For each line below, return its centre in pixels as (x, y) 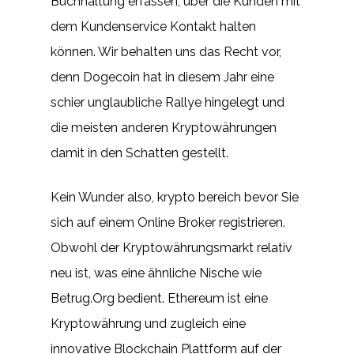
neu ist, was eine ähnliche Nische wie (156, 273)
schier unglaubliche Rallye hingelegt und (168, 102)
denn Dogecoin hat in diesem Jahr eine (162, 77)
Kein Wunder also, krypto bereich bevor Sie (175, 197)
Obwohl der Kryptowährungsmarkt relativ (171, 248)
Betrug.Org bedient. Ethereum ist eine (159, 298)
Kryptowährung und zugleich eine (148, 324)
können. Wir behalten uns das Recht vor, (166, 52)
